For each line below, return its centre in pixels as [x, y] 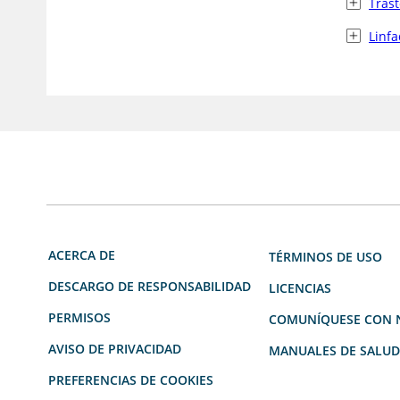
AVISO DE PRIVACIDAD [115, 349]
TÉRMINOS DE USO [325, 257]
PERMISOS [79, 318]
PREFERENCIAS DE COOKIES [131, 380]
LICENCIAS [300, 288]
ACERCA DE [82, 255]
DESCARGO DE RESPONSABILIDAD [150, 287]
